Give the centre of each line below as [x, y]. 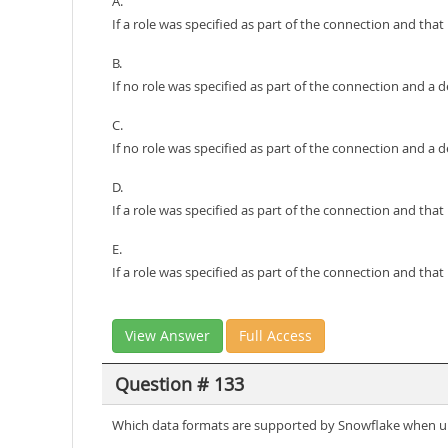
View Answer [167, 335]
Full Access [275, 335]
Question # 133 [179, 383]
